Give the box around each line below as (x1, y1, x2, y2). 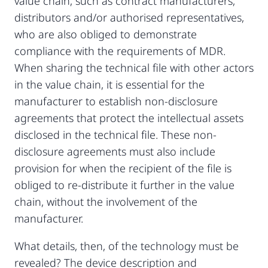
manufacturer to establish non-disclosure (14, 93, 218, 108)
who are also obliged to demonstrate (14, 26, 197, 41)
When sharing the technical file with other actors (14, 60, 254, 75)
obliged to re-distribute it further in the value (14, 177, 234, 192)
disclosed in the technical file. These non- (14, 127, 217, 142)
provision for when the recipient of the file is (14, 160, 232, 175)
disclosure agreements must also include (14, 144, 215, 159)
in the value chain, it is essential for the (14, 77, 205, 92)
